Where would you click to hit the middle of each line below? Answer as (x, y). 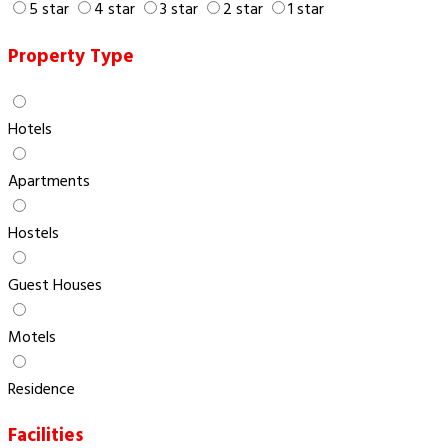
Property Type (71, 56)
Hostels (33, 233)
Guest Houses (55, 285)
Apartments (49, 181)
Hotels (30, 129)
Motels (32, 337)
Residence (41, 389)
